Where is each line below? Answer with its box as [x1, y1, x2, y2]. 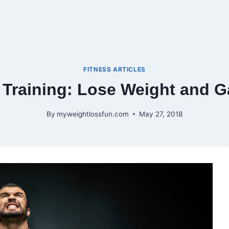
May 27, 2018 [139, 109, 183, 118]
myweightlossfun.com [57, 109, 129, 118]
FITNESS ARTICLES [83, 65, 146, 73]
